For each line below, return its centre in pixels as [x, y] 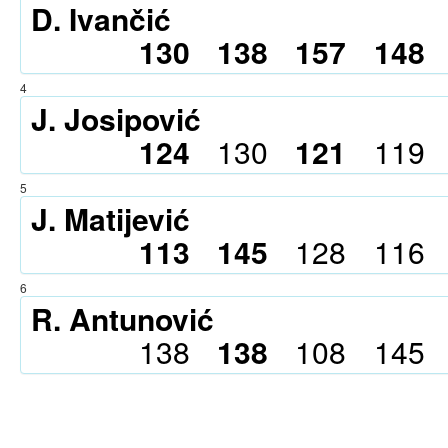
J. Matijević [110, 218]
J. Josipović [116, 118]
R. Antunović [122, 318]
